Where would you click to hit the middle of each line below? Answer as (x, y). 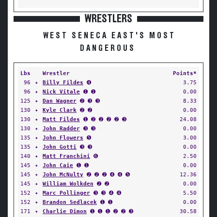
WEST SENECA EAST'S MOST (109, 36)
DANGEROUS (108, 48)
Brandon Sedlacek (70, 202)
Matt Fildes (61, 119)
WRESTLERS (108, 19)
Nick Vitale (61, 92)
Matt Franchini (66, 156)
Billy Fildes (63, 82)
